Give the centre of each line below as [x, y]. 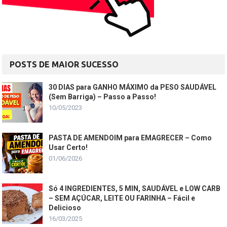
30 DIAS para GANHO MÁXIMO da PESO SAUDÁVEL [133, 87]
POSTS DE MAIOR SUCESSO [64, 65]
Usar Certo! [68, 148]
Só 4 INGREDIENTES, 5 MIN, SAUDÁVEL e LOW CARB [135, 189]
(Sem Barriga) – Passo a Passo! [103, 97]
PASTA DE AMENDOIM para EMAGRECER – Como [130, 138]
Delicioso [65, 208]
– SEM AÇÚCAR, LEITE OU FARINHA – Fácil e [122, 198]
